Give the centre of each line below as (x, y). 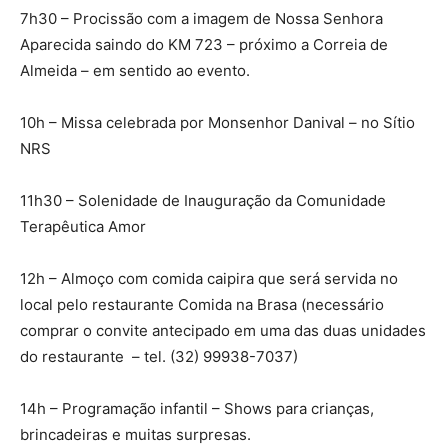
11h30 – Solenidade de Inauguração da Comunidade (203, 200)
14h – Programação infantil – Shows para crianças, (197, 408)
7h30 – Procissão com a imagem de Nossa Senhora (201, 18)
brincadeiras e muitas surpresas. (135, 434)
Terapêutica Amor (83, 226)
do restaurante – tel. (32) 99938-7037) (159, 356)
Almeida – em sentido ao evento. (135, 70)
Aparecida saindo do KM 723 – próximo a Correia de (204, 44)
